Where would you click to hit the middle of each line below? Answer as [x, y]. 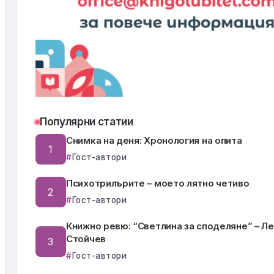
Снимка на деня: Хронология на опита [154, 141]
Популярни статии [87, 122]
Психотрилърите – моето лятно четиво [158, 183]
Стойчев [86, 239]
